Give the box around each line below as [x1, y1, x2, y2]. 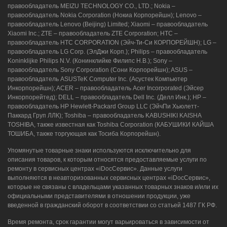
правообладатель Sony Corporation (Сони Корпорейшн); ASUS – [8, 66, 193, 74]
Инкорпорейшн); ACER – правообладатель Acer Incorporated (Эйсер [8, 85, 204, 92]
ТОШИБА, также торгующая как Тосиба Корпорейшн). [8, 130, 161, 138]
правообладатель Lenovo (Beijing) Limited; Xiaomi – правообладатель [8, 21, 208, 28]
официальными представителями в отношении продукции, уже [8, 193, 191, 200]
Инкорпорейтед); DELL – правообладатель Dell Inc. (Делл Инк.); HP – [8, 94, 206, 101]
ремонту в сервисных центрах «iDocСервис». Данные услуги [8, 165, 182, 173]
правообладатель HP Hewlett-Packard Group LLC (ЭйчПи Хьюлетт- [8, 103, 199, 110]
